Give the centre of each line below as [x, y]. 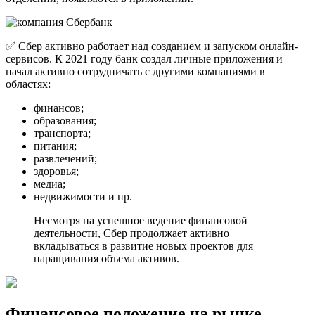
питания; [55, 146]
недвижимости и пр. [83, 197]
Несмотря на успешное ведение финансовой [141, 221]
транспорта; [62, 134]
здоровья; [56, 172]
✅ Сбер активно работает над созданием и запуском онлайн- [152, 46]
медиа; [50, 184]
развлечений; [65, 159]
